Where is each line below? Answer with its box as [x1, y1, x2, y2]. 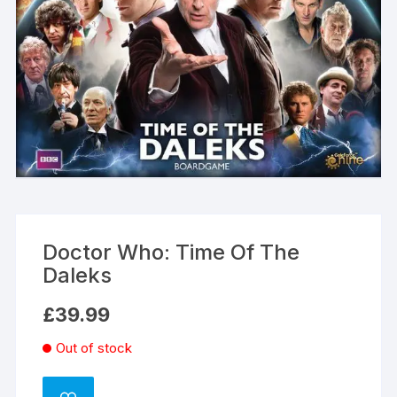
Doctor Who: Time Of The [43, 238, 300, 265]
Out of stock [56, 339, 133, 356]
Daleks [43, 261, 113, 288]
